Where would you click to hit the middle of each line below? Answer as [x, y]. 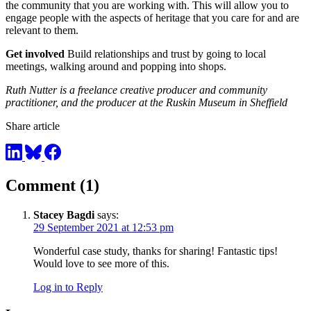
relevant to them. [42, 30]
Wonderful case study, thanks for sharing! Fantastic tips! [155, 251]
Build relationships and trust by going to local [165, 53]
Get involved [35, 53]
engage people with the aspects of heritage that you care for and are [152, 17]
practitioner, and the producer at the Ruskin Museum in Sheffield [146, 102]
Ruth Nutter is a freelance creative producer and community [136, 90]
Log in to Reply [68, 287]
